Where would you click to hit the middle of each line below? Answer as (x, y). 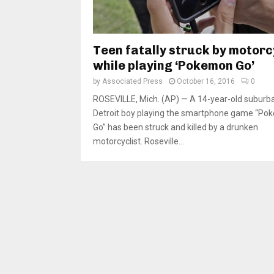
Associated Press (132, 82)
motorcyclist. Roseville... (139, 142)
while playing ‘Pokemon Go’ (174, 66)
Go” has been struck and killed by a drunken (176, 128)
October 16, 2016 (206, 82)
